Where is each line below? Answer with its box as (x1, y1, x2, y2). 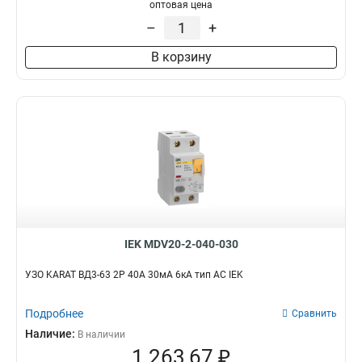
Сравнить (292, 308, 337, 319)
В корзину (150, 49, 212, 65)
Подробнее (25, 307, 83, 320)
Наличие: (25, 327, 78, 340)
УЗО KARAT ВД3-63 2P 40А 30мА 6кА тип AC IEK (25, 269, 243, 280)
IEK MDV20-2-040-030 (124, 238, 238, 250)
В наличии (78, 329, 125, 340)
